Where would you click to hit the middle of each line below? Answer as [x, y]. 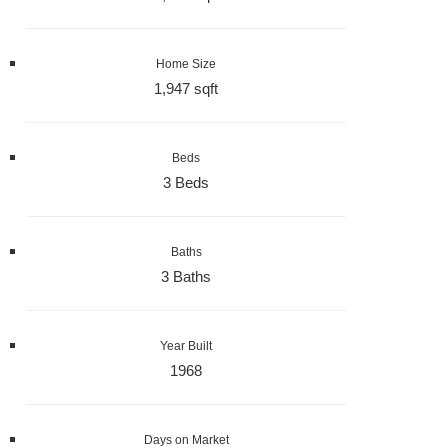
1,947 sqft [186, 89]
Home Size [186, 64]
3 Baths [186, 277]
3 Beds [186, 183]
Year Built [186, 346]
